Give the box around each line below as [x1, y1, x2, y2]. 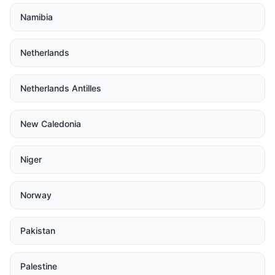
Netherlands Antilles [20, 83, 101, 93]
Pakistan [20, 225, 55, 236]
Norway [20, 190, 52, 200]
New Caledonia [20, 118, 81, 129]
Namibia [20, 12, 53, 22]
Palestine [20, 261, 57, 271]
